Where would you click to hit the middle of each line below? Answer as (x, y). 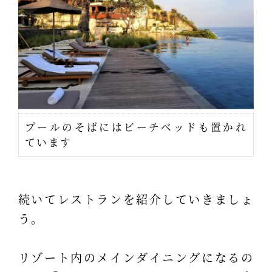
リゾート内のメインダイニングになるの (136, 257)
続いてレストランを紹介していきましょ (136, 199)
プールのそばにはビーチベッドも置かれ (136, 127)
